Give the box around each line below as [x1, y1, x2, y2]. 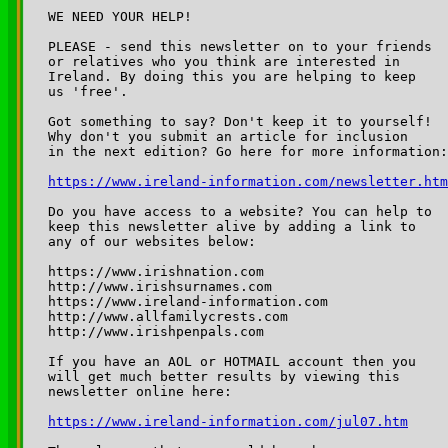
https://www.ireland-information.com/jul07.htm [48, 413, 408, 429]
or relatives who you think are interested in [48, 53, 408, 69]
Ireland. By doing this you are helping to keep [48, 68, 424, 84]
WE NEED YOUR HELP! [48, 8, 192, 24]
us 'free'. [48, 83, 128, 99]
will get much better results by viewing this [48, 368, 408, 384]
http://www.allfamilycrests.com [48, 308, 288, 324]
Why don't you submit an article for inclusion [48, 128, 408, 144]
